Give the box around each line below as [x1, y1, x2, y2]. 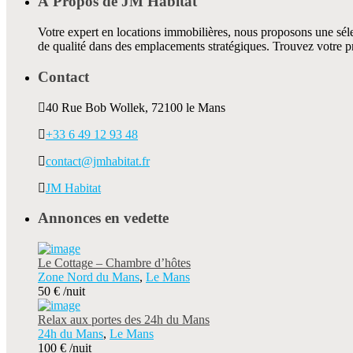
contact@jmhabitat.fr [46, 154, 150, 168]
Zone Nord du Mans [38, 269, 139, 284]
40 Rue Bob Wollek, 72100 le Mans [46, 100, 225, 114]
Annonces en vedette [38, 210, 169, 227]
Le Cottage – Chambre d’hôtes [38, 255, 191, 269]
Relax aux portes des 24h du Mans [38, 312, 210, 326]
